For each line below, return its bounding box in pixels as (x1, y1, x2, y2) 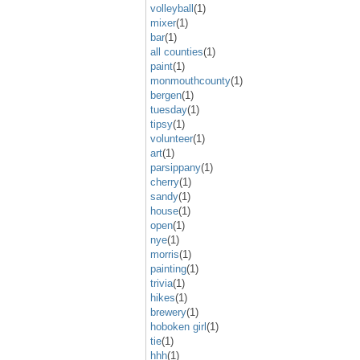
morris (150, 247, 179, 260)
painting (150, 262, 186, 275)
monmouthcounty (150, 74, 231, 87)
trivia (150, 276, 173, 289)
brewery (150, 305, 186, 318)
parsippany (150, 161, 201, 174)
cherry (150, 175, 179, 188)
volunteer (150, 132, 193, 145)
